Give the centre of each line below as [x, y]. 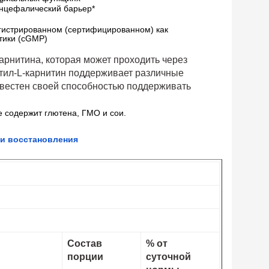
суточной [168, 257]
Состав [85, 244]
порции [85, 257]
